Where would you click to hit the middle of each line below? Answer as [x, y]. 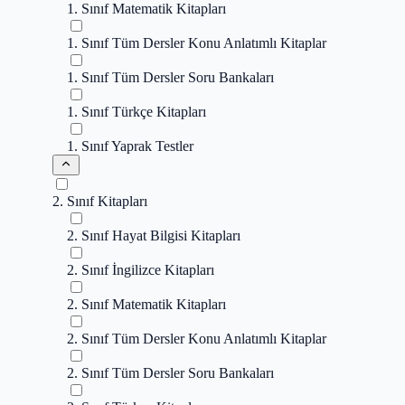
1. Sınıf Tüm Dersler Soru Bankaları [170, 77]
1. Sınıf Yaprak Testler [130, 146]
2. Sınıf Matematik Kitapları [146, 304]
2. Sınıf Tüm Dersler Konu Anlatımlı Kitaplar [197, 339]
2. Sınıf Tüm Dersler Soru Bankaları [170, 373]
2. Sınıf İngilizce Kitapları [141, 270]
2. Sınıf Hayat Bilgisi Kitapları [154, 235]
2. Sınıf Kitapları [100, 201]
